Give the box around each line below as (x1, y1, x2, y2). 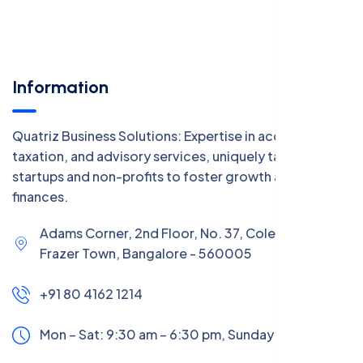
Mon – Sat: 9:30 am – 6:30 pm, (40, 325, 228, 343)
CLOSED (280, 325, 335, 343)
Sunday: (228, 325, 280, 343)
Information (12, 75, 109, 98)
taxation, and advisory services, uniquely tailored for (12, 147, 340, 164)
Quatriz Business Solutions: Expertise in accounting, (12, 126, 334, 144)
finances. (12, 187, 68, 205)
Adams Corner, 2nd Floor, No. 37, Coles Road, (40, 224, 322, 241)
